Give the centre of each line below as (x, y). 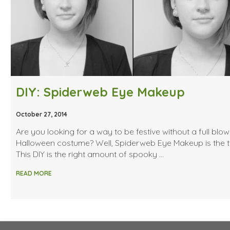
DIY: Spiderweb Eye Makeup (100, 92)
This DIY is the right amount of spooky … (90, 154)
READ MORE (34, 173)
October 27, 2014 (41, 114)
